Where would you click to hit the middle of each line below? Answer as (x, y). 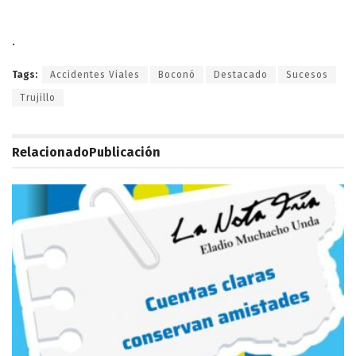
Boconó (177, 74)
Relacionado (50, 152)
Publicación (125, 152)
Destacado (241, 74)
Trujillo (38, 97)
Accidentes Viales (95, 74)
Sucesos (307, 74)
